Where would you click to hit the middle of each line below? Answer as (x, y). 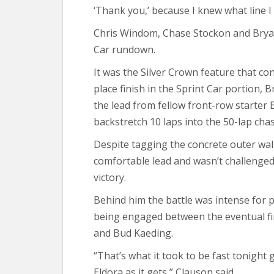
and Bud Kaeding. (133, 233)
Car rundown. (124, 50)
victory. (110, 177)
